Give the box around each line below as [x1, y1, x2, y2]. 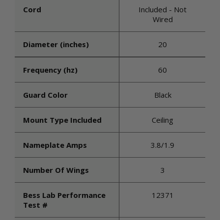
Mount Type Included [23, 115, 102, 125]
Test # [23, 200, 48, 210]
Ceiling [152, 115, 174, 125]
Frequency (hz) [23, 65, 78, 75]
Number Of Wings [23, 165, 89, 175]
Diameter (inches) [23, 39, 89, 49]
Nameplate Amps [23, 140, 87, 150]
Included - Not [138, 4, 187, 14]
